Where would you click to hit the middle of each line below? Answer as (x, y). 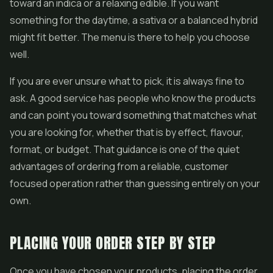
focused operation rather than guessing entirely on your (135, 183)
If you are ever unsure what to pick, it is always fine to (127, 81)
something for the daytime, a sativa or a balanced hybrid (134, 20)
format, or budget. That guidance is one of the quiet (125, 149)
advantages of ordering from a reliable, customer (119, 166)
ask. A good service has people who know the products (133, 98)
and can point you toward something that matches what (133, 115)
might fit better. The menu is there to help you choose (130, 37)
